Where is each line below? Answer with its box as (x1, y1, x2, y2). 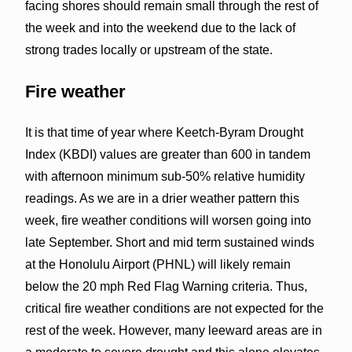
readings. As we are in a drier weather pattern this (24, 191, 299, 205)
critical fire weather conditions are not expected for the (24, 301, 324, 315)
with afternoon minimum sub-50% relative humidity (24, 169, 305, 183)
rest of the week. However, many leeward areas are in (24, 323, 322, 337)
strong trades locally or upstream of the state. (24, 42, 273, 57)
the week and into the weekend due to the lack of (24, 20, 295, 35)
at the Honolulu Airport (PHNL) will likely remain (24, 257, 291, 271)
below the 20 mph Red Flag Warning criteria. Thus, (24, 279, 307, 293)
